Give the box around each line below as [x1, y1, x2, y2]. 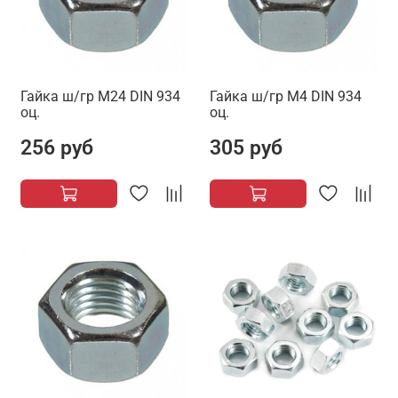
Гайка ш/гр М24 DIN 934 [20, 88, 180, 106]
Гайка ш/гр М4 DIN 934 [210, 88, 362, 106]
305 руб [210, 135, 283, 161]
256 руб [20, 135, 93, 161]
